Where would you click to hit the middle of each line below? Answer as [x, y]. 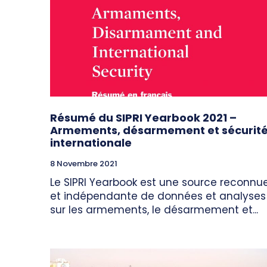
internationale [91, 143]
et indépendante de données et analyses [158, 196]
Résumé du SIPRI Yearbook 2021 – [143, 118]
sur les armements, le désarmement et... [154, 210]
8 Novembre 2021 [84, 164]
